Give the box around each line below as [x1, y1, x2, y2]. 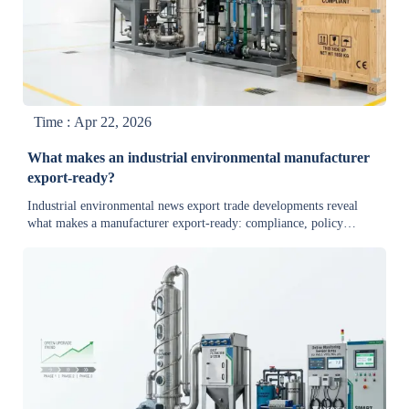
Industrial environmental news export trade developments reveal [27, 198, 359, 213]
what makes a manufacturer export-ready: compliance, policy [27, 215, 344, 230]
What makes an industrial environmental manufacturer [27, 149, 371, 165]
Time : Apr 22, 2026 [34, 113, 152, 130]
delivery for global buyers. [27, 250, 166, 265]
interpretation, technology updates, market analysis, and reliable [27, 233, 358, 247]
